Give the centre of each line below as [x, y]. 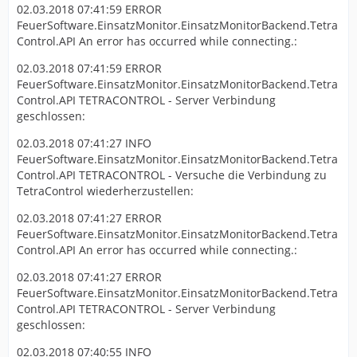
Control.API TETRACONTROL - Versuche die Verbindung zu [172, 175]
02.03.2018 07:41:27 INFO [84, 143]
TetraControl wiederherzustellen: [105, 191]
